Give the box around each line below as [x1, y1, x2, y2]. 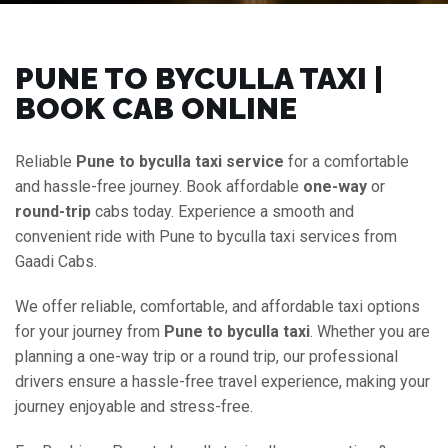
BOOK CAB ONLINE [15, 91, 297, 126]
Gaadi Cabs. [15, 252, 97, 271]
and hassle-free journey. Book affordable [15, 177, 303, 196]
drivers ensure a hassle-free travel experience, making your [15, 372, 430, 391]
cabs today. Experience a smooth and [91, 202, 354, 221]
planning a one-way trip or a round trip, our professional [15, 347, 398, 366]
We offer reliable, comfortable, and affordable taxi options [15, 297, 420, 316]
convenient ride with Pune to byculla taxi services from [15, 227, 397, 246]
